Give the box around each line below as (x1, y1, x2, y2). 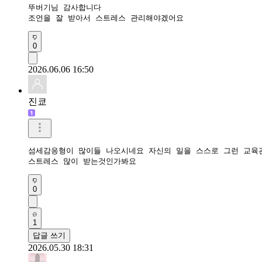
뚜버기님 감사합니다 (28, 2, 106, 12)
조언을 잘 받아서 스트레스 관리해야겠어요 (28, 13, 184, 22)
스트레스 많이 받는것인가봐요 (28, 156, 141, 166)
